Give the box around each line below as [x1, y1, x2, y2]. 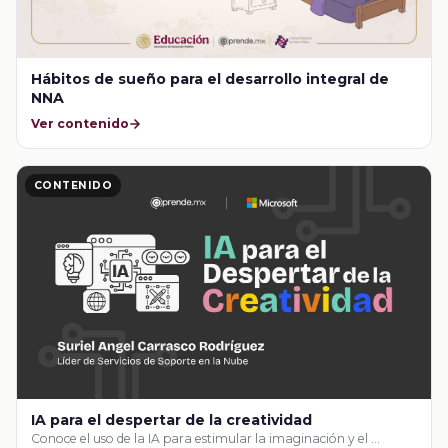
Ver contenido [31, 116, 130, 132]
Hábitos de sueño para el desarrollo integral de [31, 69, 390, 88]
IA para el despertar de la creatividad [31, 410, 313, 429]
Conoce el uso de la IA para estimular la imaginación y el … [31, 430, 381, 446]
